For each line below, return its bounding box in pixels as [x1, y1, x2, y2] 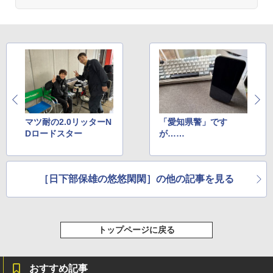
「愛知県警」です [159, 117, 228, 127]
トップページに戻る [98, 225, 175, 235]
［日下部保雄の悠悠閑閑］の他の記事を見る [39, 174, 234, 185]
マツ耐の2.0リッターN [25, 117, 112, 127]
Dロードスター [25, 129, 82, 139]
